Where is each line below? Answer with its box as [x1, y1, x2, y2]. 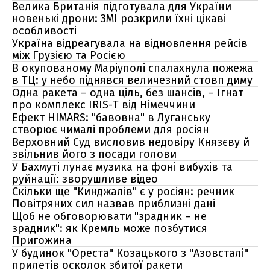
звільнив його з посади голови [12, 148, 177, 161]
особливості [12, 24, 77, 37]
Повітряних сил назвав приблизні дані [12, 197, 215, 210]
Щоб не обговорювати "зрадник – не [12, 210, 207, 223]
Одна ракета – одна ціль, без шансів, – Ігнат [12, 86, 243, 99]
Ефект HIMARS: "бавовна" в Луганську [12, 111, 210, 124]
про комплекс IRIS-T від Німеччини [12, 98, 195, 111]
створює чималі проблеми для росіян [12, 123, 209, 136]
